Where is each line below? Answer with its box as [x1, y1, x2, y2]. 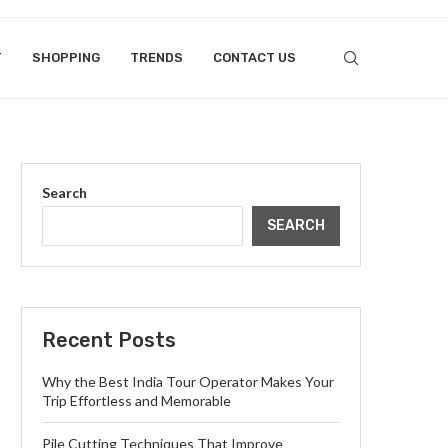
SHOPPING [32, 50, 100, 65]
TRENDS [130, 50, 183, 65]
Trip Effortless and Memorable [42, 392, 231, 409]
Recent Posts [42, 328, 176, 352]
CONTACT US [213, 50, 296, 65]
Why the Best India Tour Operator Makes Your [42, 373, 334, 390]
